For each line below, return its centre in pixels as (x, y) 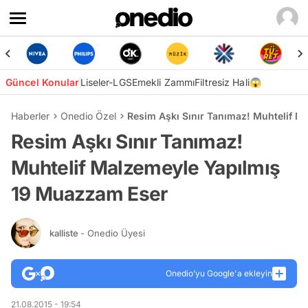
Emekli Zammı (163, 82)
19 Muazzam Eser (89, 194)
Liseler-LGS (106, 82)
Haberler (30, 116)
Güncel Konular (43, 82)
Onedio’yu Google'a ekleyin (219, 273)
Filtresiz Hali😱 (228, 82)
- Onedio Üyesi (113, 233)
